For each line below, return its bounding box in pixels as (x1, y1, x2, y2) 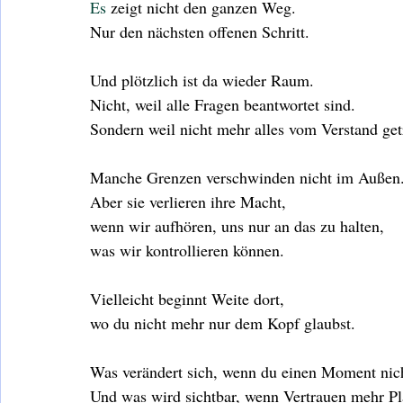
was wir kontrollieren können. (90, 238, 284, 261)
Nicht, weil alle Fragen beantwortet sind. (90, 93, 355, 115)
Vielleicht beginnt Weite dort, (90, 287, 284, 309)
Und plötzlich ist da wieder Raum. (90, 68, 314, 91)
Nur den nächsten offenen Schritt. (90, 20, 309, 42)
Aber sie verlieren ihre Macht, (90, 190, 286, 212)
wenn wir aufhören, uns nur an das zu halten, (90, 214, 384, 237)
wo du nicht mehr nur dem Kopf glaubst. (90, 311, 355, 334)
